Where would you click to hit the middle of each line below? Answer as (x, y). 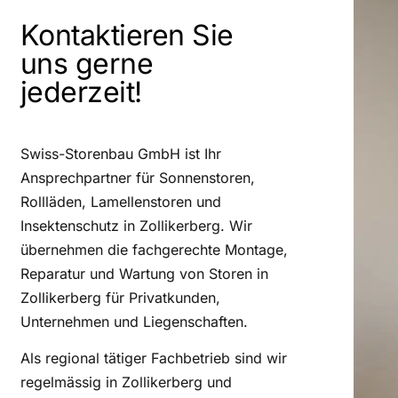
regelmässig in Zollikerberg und (126, 382)
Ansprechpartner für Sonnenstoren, (137, 178)
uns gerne (87, 64)
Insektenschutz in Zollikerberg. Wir (136, 226)
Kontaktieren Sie (127, 35)
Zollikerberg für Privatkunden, (120, 298)
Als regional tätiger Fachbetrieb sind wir (153, 358)
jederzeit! (81, 92)
